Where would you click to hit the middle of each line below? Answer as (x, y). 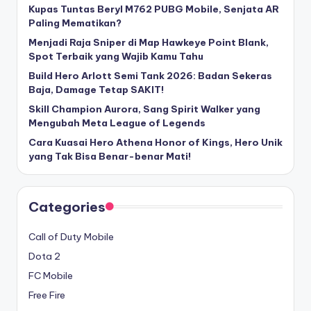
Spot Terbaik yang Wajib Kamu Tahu (116, 56)
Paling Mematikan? (75, 23)
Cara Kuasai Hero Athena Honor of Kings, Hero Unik (155, 142)
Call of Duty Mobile (71, 236)
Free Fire (47, 295)
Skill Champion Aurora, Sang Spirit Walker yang (144, 109)
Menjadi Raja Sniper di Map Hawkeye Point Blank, (149, 42)
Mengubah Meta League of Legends (117, 123)
